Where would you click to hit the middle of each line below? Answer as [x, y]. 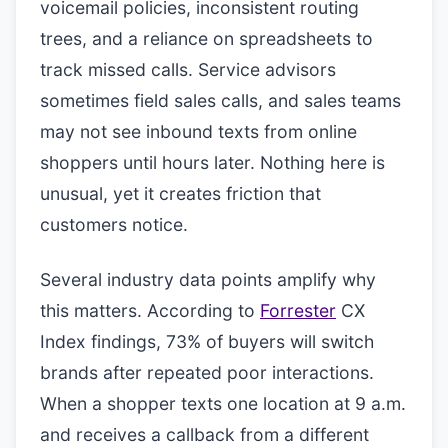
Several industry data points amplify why [208, 279]
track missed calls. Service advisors [188, 69]
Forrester [298, 310]
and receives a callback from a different [204, 434]
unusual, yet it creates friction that [180, 193]
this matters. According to [150, 310]
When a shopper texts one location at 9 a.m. [223, 403]
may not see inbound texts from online [198, 131]
